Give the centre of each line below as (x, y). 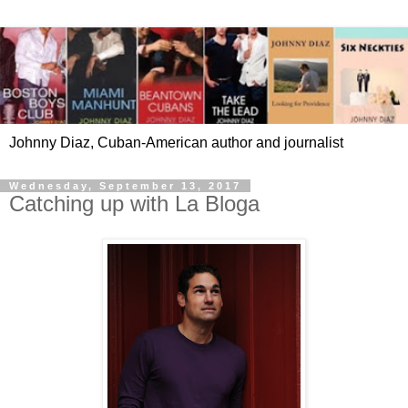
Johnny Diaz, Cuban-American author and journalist (176, 143)
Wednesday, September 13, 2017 (125, 186)
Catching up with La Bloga (134, 204)
